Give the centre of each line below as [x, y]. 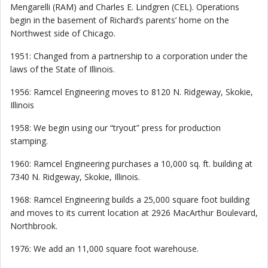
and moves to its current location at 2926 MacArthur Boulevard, [134, 213]
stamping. [29, 141]
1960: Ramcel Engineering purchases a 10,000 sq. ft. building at [131, 164]
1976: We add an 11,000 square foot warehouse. [104, 249]
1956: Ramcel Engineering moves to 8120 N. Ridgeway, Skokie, [132, 92]
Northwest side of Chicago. [63, 33]
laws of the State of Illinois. [63, 69]
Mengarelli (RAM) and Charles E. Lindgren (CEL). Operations [125, 7]
